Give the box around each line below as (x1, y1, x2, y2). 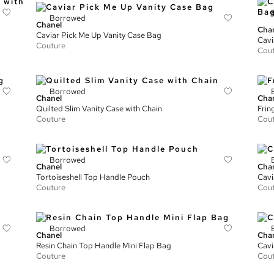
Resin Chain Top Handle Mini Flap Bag (36, 240, 172, 251)
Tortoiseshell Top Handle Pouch (36, 172, 150, 182)
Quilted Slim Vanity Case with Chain (36, 103, 163, 114)
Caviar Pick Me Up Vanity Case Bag (36, 29, 162, 40)
